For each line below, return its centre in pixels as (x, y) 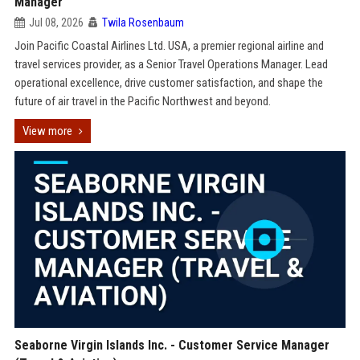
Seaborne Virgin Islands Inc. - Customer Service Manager (172, 345)
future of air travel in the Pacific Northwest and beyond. (142, 101)
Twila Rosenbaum (143, 22)
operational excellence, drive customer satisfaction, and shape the (168, 83)
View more (47, 131)
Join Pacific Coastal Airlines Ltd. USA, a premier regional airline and (169, 46)
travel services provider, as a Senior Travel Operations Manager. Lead (171, 64)
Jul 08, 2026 (56, 22)
